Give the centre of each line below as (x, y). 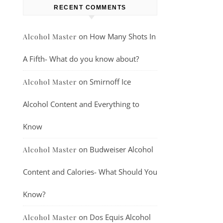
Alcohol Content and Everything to (81, 104)
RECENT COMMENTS (90, 7)
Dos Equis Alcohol (120, 217)
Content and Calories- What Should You (90, 172)
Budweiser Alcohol (121, 149)
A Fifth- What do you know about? (81, 59)
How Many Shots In (123, 36)
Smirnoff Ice (110, 82)
